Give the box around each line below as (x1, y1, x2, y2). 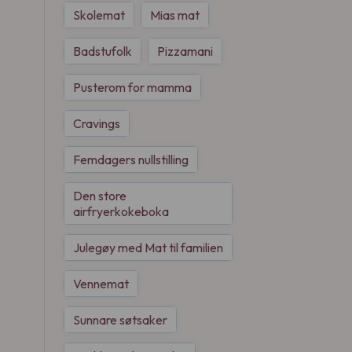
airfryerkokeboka (73, 203, 169, 219)
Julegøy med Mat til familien (73, 240, 223, 255)
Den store (73, 188, 126, 203)
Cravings (73, 115, 120, 131)
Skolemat (73, 7, 125, 23)
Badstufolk (73, 43, 132, 59)
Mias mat (150, 7, 200, 23)
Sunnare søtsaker (73, 312, 167, 328)
